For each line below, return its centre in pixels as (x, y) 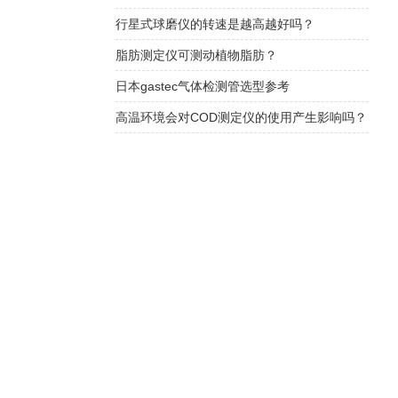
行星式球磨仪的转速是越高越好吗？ (215, 24)
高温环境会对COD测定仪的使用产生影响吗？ (241, 117)
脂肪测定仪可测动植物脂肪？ (196, 55)
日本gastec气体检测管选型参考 (202, 86)
